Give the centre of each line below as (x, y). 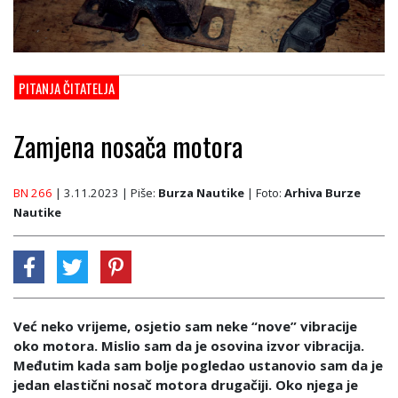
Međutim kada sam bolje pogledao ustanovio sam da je (198, 365)
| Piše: (140, 193)
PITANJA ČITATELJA (67, 88)
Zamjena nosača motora (128, 146)
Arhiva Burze (322, 193)
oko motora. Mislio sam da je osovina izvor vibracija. (189, 346)
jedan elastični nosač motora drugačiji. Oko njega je (186, 385)
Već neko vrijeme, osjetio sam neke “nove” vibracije (185, 326)
